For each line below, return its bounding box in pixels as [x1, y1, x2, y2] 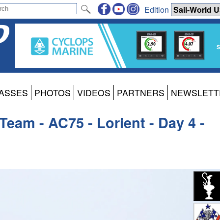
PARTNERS [117, 86, 165, 99]
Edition [144, 3, 171, 15]
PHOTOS [34, 86, 71, 99]
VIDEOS [77, 86, 110, 99]
